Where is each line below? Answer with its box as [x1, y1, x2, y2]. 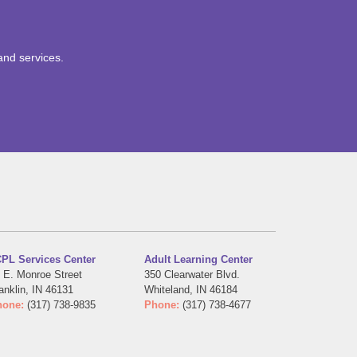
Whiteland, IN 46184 [143, 284, 237, 296]
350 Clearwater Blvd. [143, 269, 240, 281]
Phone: [143, 299, 179, 312]
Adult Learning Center [143, 253, 253, 266]
